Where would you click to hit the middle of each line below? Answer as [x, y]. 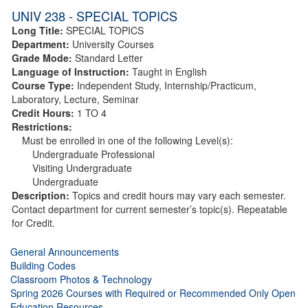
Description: [42, 195]
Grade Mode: [43, 57]
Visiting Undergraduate [82, 167]
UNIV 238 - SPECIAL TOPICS [95, 15]
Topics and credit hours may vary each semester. [179, 195]
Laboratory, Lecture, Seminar [75, 99]
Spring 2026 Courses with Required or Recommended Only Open [153, 293]
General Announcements [65, 251]
